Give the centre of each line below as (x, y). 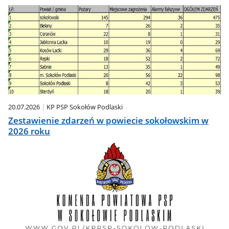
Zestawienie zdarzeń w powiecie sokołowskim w (109, 121)
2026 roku (29, 131)
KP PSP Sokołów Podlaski (85, 107)
